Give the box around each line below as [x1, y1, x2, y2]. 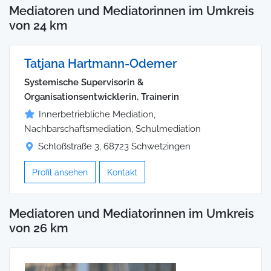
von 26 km [9, 221, 68, 236]
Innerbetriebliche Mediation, [39, 108, 155, 120]
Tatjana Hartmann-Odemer [24, 56, 177, 71]
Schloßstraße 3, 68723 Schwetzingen [38, 140, 191, 152]
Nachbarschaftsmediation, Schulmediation [24, 123, 201, 134]
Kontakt [107, 166, 137, 177]
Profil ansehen [32, 166, 88, 177]
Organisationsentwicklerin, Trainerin [24, 91, 179, 102]
